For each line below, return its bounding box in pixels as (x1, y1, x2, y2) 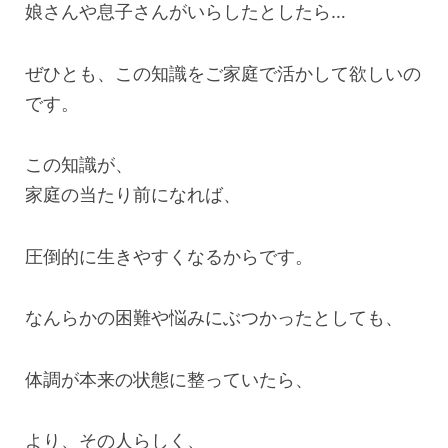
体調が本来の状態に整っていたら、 (25, 368, 313, 390)
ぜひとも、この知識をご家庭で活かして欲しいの (25, 62, 421, 84)
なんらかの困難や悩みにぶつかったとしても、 (25, 307, 403, 329)
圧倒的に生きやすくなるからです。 (25, 245, 313, 267)
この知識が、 (25, 154, 133, 176)
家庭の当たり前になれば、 (25, 184, 241, 206)
